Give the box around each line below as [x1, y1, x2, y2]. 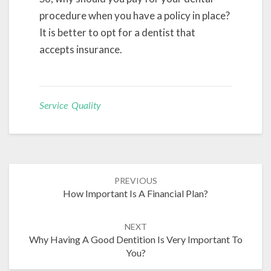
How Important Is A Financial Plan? [63, 187, 208, 199]
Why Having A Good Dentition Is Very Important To [28, 233, 243, 245]
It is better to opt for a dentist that [39, 26, 195, 39]
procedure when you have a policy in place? [39, 9, 230, 22]
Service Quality [39, 99, 101, 111]
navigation [8, 175, 68, 191]
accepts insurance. [39, 43, 122, 56]
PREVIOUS [114, 175, 157, 186]
